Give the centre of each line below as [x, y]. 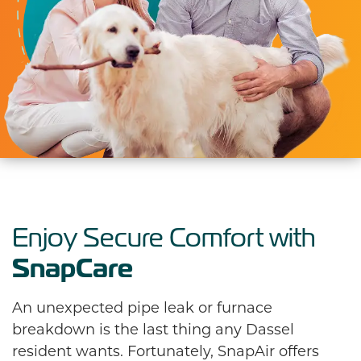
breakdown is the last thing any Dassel [153, 329]
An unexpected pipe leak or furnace [142, 307]
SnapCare [73, 268]
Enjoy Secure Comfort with [164, 238]
